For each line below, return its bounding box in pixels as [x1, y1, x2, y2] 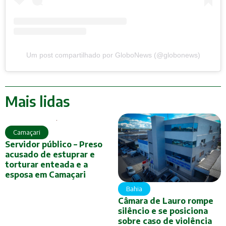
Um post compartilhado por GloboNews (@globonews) [26, 51, 200, 60]
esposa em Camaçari [5, 169, 86, 180]
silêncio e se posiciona [118, 205, 208, 216]
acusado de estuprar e [5, 149, 95, 159]
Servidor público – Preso [5, 139, 102, 149]
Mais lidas [5, 92, 70, 110]
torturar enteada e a [5, 159, 88, 169]
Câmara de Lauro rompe [118, 195, 213, 206]
